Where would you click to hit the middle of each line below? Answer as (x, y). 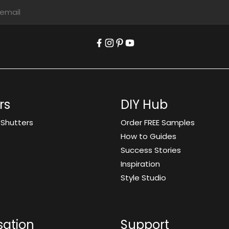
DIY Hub (144, 105)
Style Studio (143, 178)
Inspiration (140, 164)
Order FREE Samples (158, 122)
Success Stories (151, 150)
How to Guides (148, 136)
